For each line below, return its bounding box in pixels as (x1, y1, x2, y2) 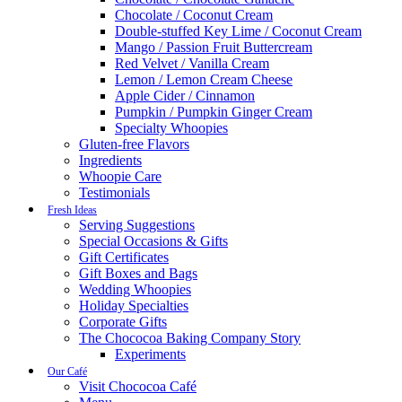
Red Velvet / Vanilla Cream (115, 56, 269, 71)
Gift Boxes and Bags (79, 266, 197, 281)
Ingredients (79, 153, 142, 168)
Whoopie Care (79, 169, 162, 184)
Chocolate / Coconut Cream (115, 7, 273, 22)
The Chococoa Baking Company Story (79, 330, 301, 345)
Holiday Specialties (79, 298, 188, 313)
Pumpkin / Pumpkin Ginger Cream (115, 104, 312, 119)
